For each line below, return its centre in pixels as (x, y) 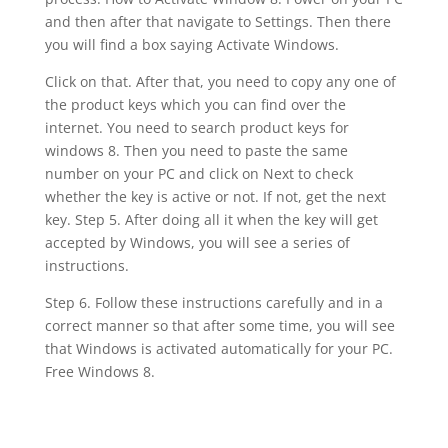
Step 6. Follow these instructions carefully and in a (213, 302)
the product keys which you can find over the (195, 104)
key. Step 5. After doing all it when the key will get (211, 219)
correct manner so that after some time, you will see (219, 325)
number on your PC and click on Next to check (198, 173)
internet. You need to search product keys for (196, 127)
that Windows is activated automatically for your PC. (218, 348)
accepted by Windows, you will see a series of (197, 242)
